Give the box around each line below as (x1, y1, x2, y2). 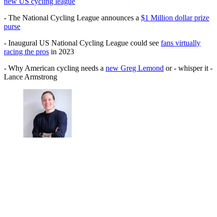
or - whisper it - (164, 64, 213, 73)
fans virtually (161, 39, 201, 47)
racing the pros (4, 47, 49, 56)
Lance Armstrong (4, 73, 57, 81)
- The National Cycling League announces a (4, 14, 141, 22)
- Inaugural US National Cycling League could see (4, 39, 161, 47)
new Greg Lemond (106, 64, 164, 73)
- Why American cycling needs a (4, 64, 106, 73)
